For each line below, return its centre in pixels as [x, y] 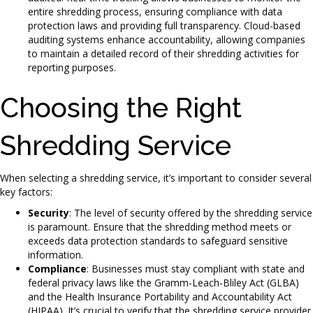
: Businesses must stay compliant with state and [196, 268]
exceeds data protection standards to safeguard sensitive [158, 240]
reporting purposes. [72, 67]
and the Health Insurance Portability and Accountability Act [160, 296]
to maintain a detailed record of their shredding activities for [163, 53]
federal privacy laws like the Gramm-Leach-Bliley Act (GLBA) [163, 282]
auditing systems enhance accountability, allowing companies [167, 39]
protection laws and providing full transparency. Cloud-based [164, 25]
